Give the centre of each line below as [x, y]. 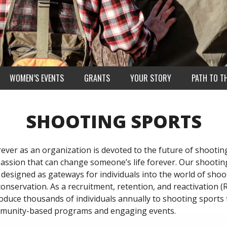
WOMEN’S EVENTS [36, 78]
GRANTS [97, 78]
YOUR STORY [150, 78]
